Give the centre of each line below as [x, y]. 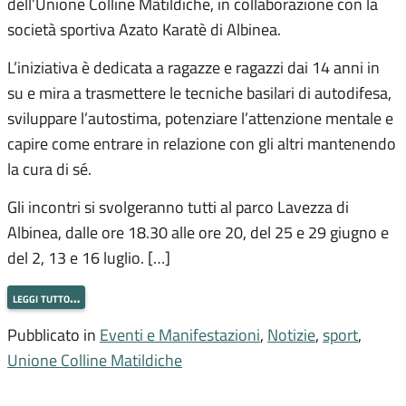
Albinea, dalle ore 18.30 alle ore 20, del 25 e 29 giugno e [198, 232]
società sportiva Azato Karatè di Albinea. [144, 29]
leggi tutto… [46, 298]
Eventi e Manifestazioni [180, 335]
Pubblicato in [53, 335]
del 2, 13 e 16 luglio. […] [89, 257]
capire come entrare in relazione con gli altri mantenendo [202, 143]
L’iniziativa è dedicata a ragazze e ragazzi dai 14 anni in [193, 67]
